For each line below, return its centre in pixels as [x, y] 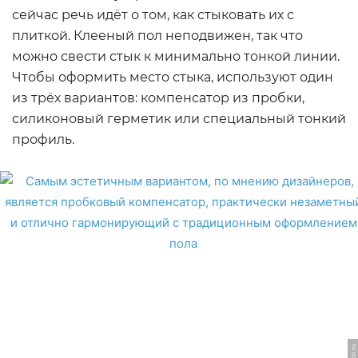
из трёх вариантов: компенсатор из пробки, [158, 98]
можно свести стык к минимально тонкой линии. [176, 56]
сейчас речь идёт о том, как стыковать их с [153, 15]
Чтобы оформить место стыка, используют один [173, 77]
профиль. [43, 139]
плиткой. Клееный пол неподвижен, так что [157, 36]
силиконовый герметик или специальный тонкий [179, 119]
